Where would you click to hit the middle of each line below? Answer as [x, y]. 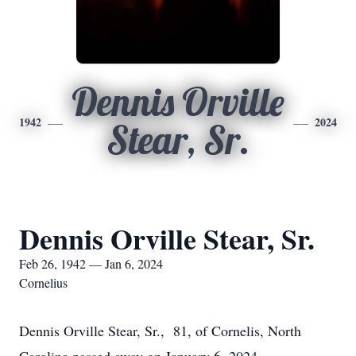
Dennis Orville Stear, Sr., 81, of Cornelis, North [160, 331]
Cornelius [43, 282]
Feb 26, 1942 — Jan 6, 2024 [91, 263]
